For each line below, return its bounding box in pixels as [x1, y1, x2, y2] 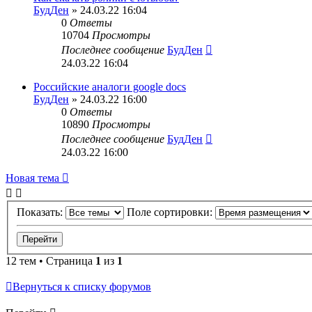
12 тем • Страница [6, 254, 95, 267]
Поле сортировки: [127, 205, 215, 218]
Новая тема [6, 172, 59, 184]
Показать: [17, 205, 65, 218]
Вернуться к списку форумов [13, 280, 151, 292]
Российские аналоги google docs [33, 81, 186, 93]
